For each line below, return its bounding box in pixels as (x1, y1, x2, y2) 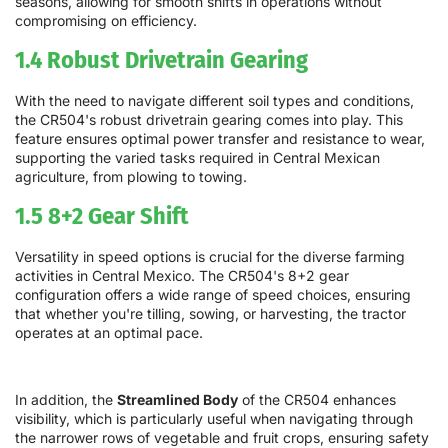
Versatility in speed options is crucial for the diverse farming (15, 248, 405, 266)
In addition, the (15, 391, 117, 409)
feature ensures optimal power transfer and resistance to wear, (15, 130, 425, 148)
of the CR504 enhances (238, 391, 396, 409)
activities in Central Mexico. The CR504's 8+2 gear (15, 267, 349, 285)
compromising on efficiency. (15, 11, 197, 29)
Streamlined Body (117, 391, 238, 409)
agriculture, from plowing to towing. (15, 168, 247, 186)
